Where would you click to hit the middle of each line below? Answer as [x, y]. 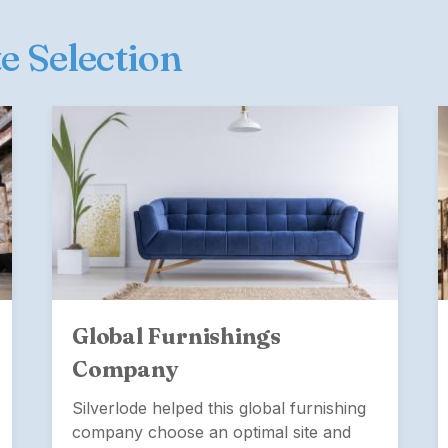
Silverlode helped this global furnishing [219, 407]
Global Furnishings [177, 335]
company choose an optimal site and [211, 431]
